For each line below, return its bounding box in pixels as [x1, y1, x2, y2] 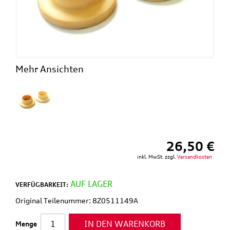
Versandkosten [177, 153, 212, 160]
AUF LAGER [70, 178, 112, 189]
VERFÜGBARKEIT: [15, 180, 68, 188]
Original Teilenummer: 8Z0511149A [15, 196, 138, 205]
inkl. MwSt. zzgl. [137, 153, 177, 160]
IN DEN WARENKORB [84, 218, 165, 229]
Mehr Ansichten [15, 63, 84, 74]
